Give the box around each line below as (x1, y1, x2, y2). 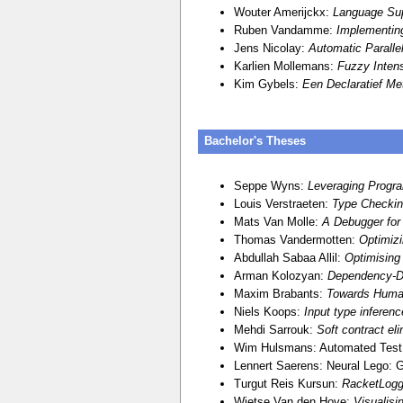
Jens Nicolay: (233, 40, 309, 55)
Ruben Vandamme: (233, 22, 336, 37)
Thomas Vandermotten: (233, 233, 359, 247)
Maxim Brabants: (233, 287, 327, 301)
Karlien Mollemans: (233, 58, 337, 73)
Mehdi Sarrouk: (233, 323, 317, 337)
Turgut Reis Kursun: (233, 377, 342, 391)
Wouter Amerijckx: (233, 4, 333, 19)
